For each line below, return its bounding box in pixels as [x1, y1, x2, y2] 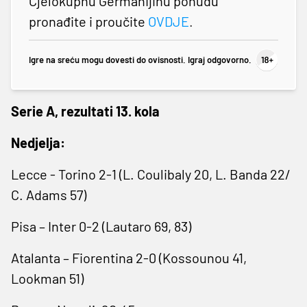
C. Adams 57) [11, 186, 86, 203]
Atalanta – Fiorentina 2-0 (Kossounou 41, [11, 249, 247, 266]
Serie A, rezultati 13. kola [11, 102, 160, 119]
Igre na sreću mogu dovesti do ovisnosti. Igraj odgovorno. [29, 54, 251, 66]
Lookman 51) [11, 269, 84, 286]
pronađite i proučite [29, 12, 148, 29]
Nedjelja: [11, 134, 65, 151]
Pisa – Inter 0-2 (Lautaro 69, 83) [11, 217, 191, 234]
